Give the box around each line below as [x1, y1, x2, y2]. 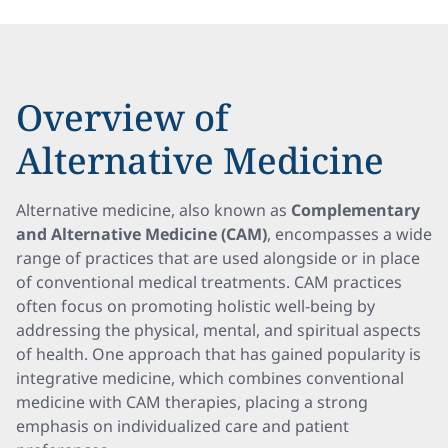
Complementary [291, 199, 420, 221]
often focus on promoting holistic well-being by [16, 295, 375, 317]
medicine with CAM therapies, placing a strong [16, 391, 368, 413]
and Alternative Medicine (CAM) [16, 223, 267, 245]
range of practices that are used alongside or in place [16, 247, 420, 269]
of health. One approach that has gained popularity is [16, 343, 421, 365]
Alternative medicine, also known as [16, 199, 291, 221]
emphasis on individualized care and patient [16, 415, 349, 437]
